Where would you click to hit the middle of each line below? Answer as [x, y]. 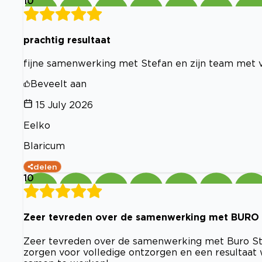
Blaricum [44, 146]
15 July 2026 [64, 105]
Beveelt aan [58, 84]
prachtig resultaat [67, 39]
